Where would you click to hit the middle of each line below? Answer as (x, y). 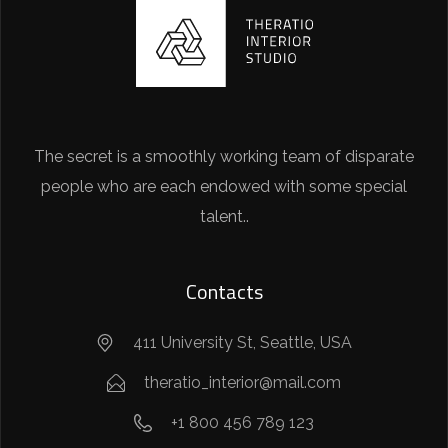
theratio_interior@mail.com (243, 383)
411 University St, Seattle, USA (243, 343)
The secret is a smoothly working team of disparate (224, 157)
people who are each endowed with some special (224, 187)
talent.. (224, 217)
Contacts (224, 292)
